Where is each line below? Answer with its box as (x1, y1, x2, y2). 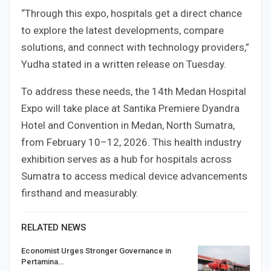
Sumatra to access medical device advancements (21, 169, 247, 182)
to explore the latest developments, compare (21, 24, 224, 36)
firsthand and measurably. (21, 186, 139, 199)
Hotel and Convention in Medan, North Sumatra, (21, 119, 235, 131)
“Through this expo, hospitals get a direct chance (21, 7, 242, 19)
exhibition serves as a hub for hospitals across (21, 152, 232, 165)
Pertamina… (21, 256, 64, 266)
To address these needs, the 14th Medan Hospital (21, 85, 246, 97)
